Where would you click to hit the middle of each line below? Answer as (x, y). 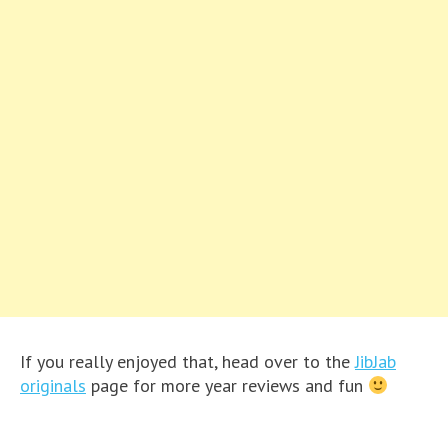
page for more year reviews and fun (227, 385)
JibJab (375, 361)
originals (53, 385)
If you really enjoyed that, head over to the (187, 361)
